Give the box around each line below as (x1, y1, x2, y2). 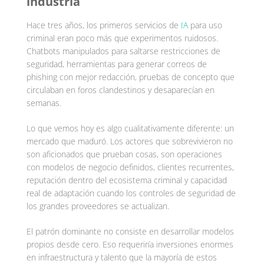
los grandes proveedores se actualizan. (26, 200, 169, 212)
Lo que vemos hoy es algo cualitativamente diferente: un (26, 122, 234, 134)
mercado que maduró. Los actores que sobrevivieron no (26, 135, 233, 147)
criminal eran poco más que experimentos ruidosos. (26, 32, 218, 44)
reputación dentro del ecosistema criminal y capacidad (26, 174, 227, 186)
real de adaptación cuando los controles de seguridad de (26, 187, 236, 199)
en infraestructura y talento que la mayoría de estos (26, 251, 217, 263)
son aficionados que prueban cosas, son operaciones (26, 148, 222, 160)
